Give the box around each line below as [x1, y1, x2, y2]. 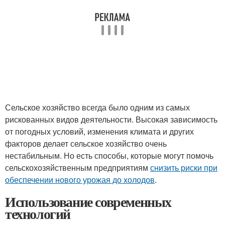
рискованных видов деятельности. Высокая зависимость [5, 114, 217, 125]
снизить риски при [150, 162, 217, 173]
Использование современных [5, 191, 171, 212]
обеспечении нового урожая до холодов [5, 174, 155, 185]
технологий [5, 203, 70, 224]
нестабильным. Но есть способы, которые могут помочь [5, 150, 213, 161]
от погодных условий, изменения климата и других [5, 126, 194, 137]
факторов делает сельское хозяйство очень [5, 138, 167, 149]
